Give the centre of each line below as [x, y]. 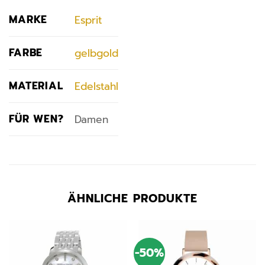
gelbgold [96, 53]
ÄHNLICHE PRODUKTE [132, 199]
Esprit [88, 20]
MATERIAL [36, 86]
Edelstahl [96, 86]
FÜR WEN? [36, 119]
